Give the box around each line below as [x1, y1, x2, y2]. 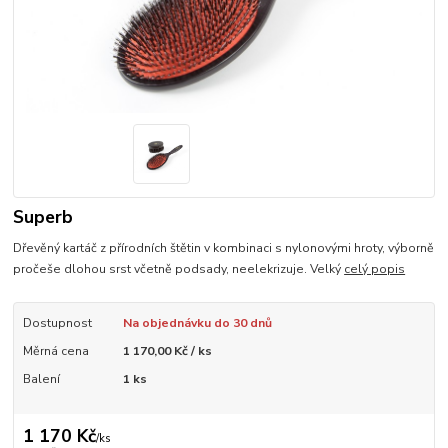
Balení [22, 371, 60, 388]
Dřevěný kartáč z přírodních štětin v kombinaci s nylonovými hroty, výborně [13, 240, 435, 257]
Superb [13, 205, 74, 230]
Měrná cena [22, 343, 89, 360]
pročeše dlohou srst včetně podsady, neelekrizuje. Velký [13, 261, 345, 278]
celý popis [344, 261, 406, 278]
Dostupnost [22, 315, 92, 332]
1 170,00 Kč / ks [122, 343, 212, 360]
